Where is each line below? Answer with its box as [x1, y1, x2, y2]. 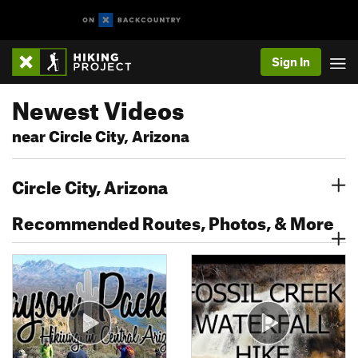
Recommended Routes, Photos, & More [12, 206, 334, 234]
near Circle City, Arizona [12, 121, 189, 146]
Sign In [272, 54, 310, 69]
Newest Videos [12, 87, 184, 125]
